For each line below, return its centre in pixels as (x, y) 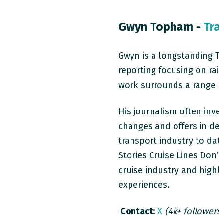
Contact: (138, 211)
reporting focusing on (164, 70)
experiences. (144, 185)
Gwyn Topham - (161, 27)
